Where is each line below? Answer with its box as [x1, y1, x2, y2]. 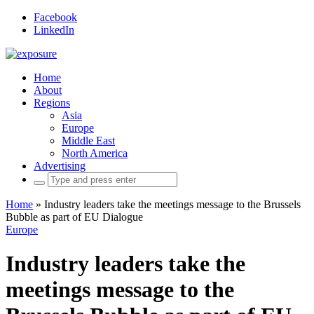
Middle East [62, 135, 115, 146]
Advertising [34, 160, 86, 172]
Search [33, 172, 63, 184]
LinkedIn [34, 24, 74, 36]
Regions [34, 97, 70, 109]
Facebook [34, 11, 77, 23]
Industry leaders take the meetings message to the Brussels [44, 198, 301, 210]
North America [62, 147, 128, 159]
